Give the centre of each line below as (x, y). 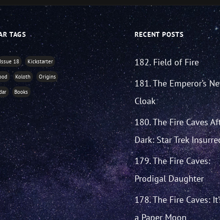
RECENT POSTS (159, 35)
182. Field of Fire (166, 62)
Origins (47, 77)
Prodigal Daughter (169, 179)
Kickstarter (40, 62)
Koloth (23, 77)
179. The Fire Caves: (172, 161)
